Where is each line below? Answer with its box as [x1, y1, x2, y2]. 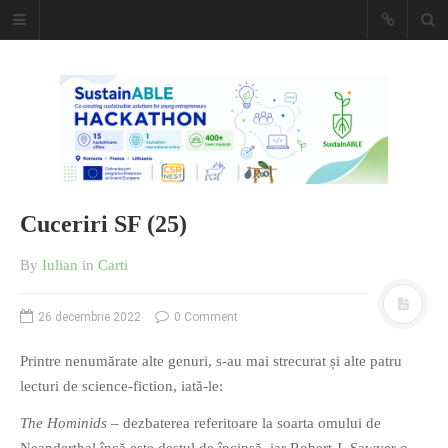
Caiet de [20, 23, 126, 56]
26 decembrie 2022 [38, 309, 141, 324]
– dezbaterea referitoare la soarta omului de [107, 415, 381, 432]
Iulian [42, 256, 78, 273]
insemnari [20, 62, 148, 95]
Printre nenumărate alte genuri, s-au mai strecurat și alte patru [20, 352, 402, 369]
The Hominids [20, 415, 107, 432]
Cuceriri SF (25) [20, 211, 187, 238]
